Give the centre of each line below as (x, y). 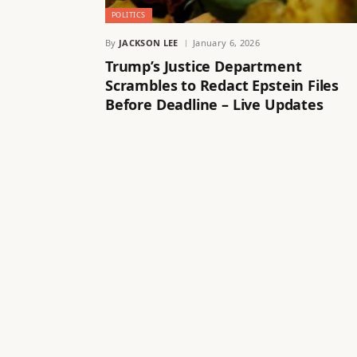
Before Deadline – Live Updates (214, 104)
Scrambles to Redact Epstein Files (222, 85)
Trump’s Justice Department (204, 66)
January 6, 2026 (226, 42)
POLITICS (129, 14)
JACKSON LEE (149, 42)
